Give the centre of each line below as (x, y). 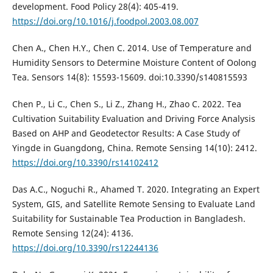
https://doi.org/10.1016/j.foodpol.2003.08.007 (105, 21)
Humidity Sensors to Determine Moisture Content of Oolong (134, 63)
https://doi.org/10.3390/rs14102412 (85, 163)
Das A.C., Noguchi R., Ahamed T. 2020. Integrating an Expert (136, 190)
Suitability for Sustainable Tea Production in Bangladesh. (129, 219)
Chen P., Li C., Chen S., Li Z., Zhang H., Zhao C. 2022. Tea (126, 104)
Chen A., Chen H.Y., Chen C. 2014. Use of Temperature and (132, 48)
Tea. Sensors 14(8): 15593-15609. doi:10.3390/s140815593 (129, 77)
